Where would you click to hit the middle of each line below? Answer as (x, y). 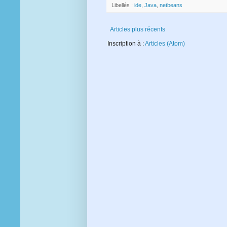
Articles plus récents (138, 29)
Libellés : (123, 5)
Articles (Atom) (165, 43)
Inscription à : (126, 43)
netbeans (171, 5)
